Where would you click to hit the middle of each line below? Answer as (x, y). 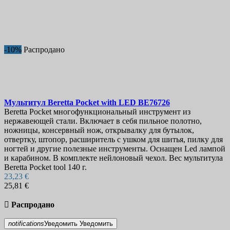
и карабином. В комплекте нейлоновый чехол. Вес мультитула (113, 158)
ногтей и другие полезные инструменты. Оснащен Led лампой (115, 149)
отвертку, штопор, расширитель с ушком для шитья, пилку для (113, 140)
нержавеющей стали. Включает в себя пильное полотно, (103, 121)
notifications (26, 224)
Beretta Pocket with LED (93, 103)
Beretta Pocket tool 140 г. (45, 167)
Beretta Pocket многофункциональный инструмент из (97, 112)
